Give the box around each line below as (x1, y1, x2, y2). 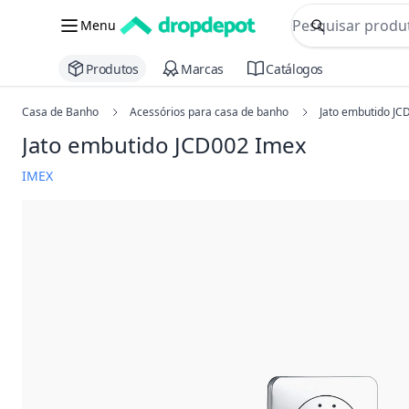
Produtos (86, 59, 139, 78)
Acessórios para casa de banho (130, 104, 288, 121)
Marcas (180, 59, 224, 78)
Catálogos (266, 59, 324, 78)
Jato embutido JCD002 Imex (22, 130, 307, 161)
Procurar (316, 25, 379, 46)
